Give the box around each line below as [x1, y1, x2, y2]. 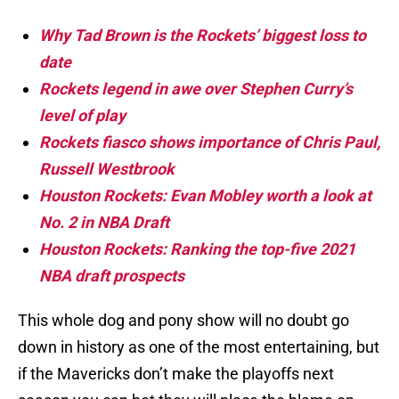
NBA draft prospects [39, 266, 188, 286]
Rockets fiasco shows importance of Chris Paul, [39, 133, 380, 152]
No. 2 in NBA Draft [39, 213, 169, 232]
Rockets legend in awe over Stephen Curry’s [39, 79, 353, 99]
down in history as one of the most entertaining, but [18, 338, 379, 357]
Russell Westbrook [39, 159, 175, 179]
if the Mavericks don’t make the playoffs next [18, 364, 334, 384]
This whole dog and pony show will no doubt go [18, 311, 349, 330]
